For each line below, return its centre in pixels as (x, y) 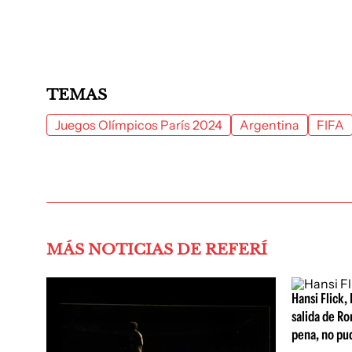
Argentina (269, 125)
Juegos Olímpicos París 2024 (139, 125)
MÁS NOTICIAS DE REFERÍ (157, 249)
